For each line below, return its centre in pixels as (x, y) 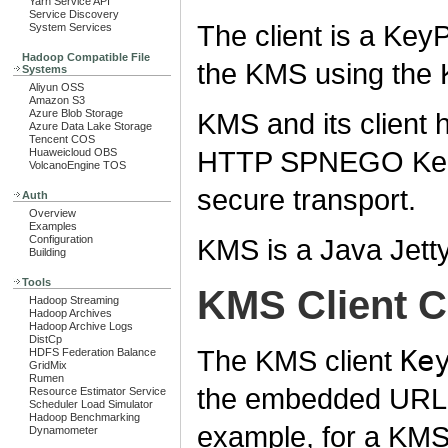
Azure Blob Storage (76, 113)
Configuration (61, 239)
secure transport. (306, 199)
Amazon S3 (57, 100)
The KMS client (298, 361)
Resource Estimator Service (97, 391)
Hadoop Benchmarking (84, 417)
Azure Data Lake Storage (90, 126)
